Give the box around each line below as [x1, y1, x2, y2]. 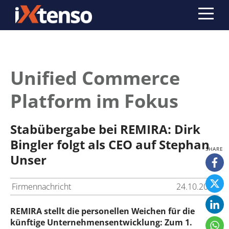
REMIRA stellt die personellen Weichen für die [10, 205, 195, 217]
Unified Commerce [10, 65, 180, 90]
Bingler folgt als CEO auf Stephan [10, 136, 210, 153]
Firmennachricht [12, 181, 71, 192]
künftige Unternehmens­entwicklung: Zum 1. [10, 217, 192, 228]
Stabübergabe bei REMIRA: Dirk [10, 121, 200, 138]
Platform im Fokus [10, 88, 178, 113]
